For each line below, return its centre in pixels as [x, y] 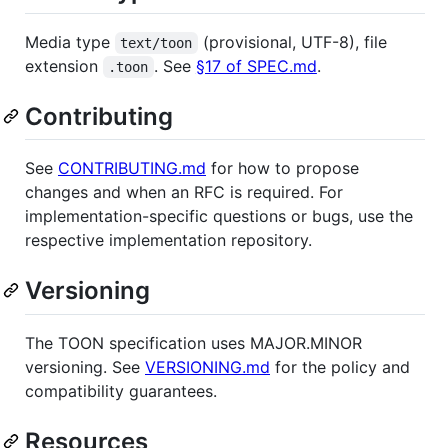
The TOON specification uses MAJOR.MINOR [193, 342]
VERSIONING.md [207, 366]
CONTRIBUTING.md [132, 168]
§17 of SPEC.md [256, 66]
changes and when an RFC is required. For [184, 192]
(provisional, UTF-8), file [294, 42]
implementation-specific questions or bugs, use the [219, 216]
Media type [70, 42]
